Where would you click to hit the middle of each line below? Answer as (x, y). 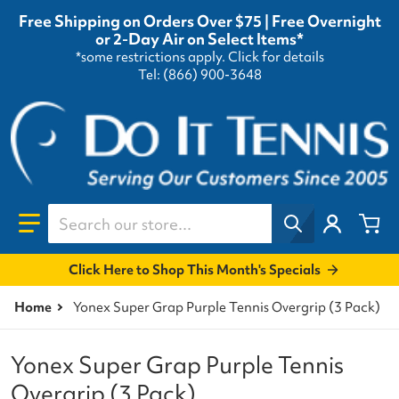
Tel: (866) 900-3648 (199, 75)
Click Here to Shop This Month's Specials (194, 269)
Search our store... (114, 213)
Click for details (276, 57)
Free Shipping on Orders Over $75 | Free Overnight (199, 21)
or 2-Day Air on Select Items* (199, 39)
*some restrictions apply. (151, 57)
